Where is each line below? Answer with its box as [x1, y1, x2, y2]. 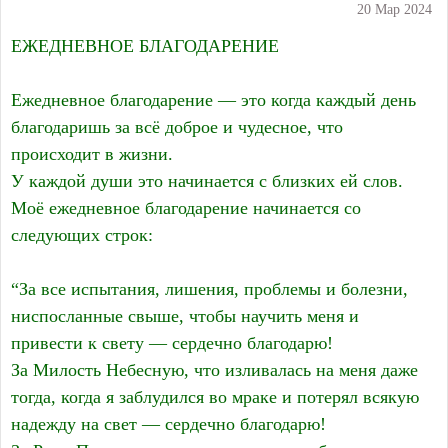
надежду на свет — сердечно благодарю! [11, 414, 326, 435]
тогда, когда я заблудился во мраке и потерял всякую [11, 387, 419, 408]
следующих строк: [11, 225, 153, 246]
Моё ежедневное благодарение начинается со [11, 198, 361, 219]
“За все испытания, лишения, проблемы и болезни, [11, 279, 408, 300]
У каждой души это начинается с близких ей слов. [11, 171, 403, 192]
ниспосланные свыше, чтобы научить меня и [11, 306, 359, 327]
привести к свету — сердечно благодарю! [11, 333, 333, 354]
